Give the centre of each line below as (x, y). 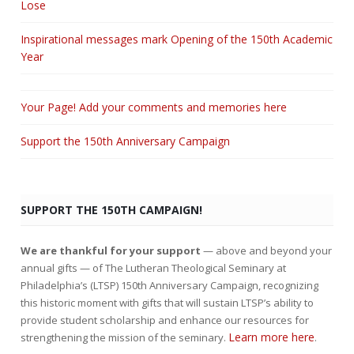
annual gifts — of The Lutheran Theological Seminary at (153, 267)
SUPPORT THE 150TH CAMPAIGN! (111, 209)
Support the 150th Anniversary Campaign (125, 141)
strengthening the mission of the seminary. (124, 337)
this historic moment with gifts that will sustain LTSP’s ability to (167, 302)
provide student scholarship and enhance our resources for (165, 320)
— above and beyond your (266, 250)
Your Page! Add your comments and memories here (154, 107)
